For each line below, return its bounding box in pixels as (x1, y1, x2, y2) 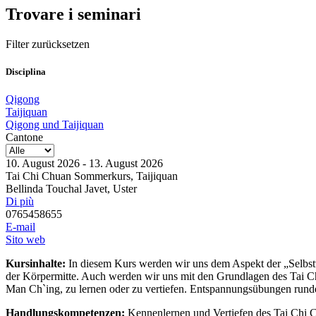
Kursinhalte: (6, 257, 68, 270)
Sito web (6, 233, 45, 246)
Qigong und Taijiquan (6, 119, 104, 131)
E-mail (6, 221, 35, 233)
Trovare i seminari (6, 4, 141, 23)
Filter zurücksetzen (6, 37, 90, 50)
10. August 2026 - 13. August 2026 (6, 157, 163, 170)
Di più (6, 195, 34, 208)
